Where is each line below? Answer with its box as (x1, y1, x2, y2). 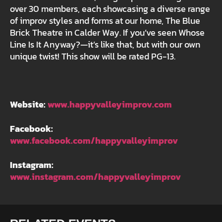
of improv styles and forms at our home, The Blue (10, 14, 200, 27)
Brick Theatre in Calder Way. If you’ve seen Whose (10, 26, 205, 39)
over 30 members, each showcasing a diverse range (10, 2, 210, 15)
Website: (10, 98, 48, 111)
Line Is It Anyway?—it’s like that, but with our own (10, 38, 200, 51)
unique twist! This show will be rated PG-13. (10, 50, 175, 63)
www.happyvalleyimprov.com (48, 98, 172, 111)
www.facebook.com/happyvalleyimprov (10, 134, 178, 147)
